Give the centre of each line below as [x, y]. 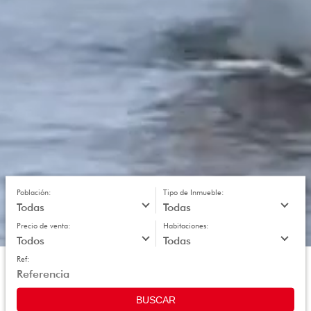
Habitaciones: [186, 225]
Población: [34, 192]
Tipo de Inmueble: [194, 192]
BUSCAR [155, 300]
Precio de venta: [44, 225]
